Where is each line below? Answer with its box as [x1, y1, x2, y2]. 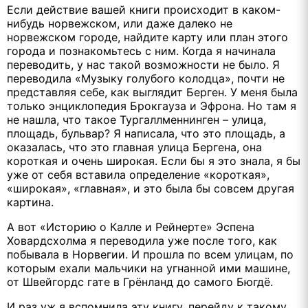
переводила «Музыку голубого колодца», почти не [7, 71, 285, 85]
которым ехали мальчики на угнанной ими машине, [7, 261, 290, 275]
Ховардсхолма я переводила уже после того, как [7, 233, 277, 247]
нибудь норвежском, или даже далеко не [7, 16, 232, 30]
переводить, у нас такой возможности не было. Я [7, 57, 280, 71]
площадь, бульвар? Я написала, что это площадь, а [7, 126, 285, 140]
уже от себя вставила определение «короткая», [7, 167, 269, 181]
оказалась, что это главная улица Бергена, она [7, 140, 262, 154]
